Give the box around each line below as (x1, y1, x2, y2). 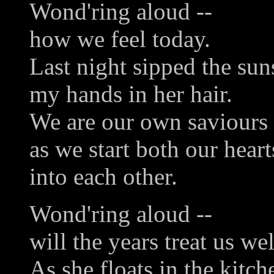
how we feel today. (29, 25, 210, 52)
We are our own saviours (29, 108, 268, 135)
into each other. (29, 163, 177, 190)
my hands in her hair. (29, 80, 232, 107)
